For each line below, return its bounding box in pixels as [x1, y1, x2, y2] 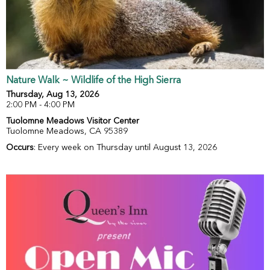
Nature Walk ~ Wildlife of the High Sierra [6, 76, 181, 86]
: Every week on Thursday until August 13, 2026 [34, 143, 217, 152]
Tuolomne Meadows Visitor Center [6, 117, 139, 126]
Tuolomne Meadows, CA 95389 [6, 127, 128, 136]
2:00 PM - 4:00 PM [6, 101, 75, 110]
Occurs [6, 143, 34, 152]
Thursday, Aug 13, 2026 [6, 90, 99, 99]
